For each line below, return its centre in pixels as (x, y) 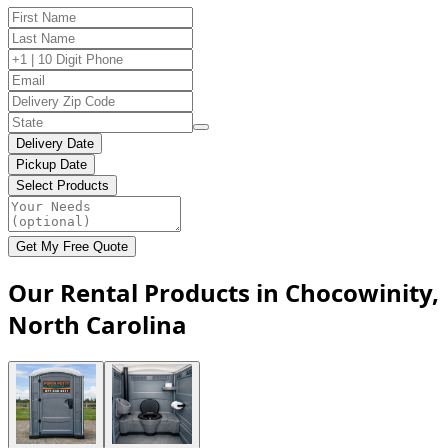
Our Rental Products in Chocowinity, (223, 292)
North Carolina (97, 324)
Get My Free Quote (72, 246)
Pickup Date (51, 164)
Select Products (62, 185)
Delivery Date (55, 143)
